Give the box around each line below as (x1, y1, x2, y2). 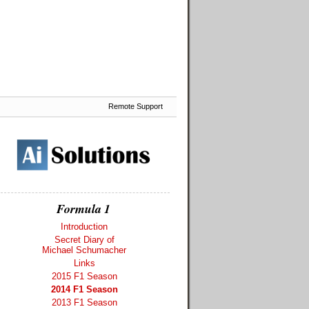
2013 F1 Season (51, 297, 117, 308)
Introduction (61, 221, 108, 232)
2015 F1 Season (51, 270, 117, 281)
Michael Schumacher (42, 244, 126, 255)
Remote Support (108, 102, 163, 110)
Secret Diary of (54, 234, 114, 245)
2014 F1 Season (50, 283, 118, 295)
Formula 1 (57, 199, 110, 217)
